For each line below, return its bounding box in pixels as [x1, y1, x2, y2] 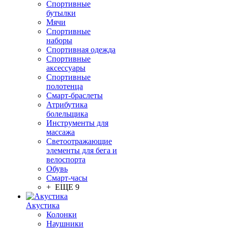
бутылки [46, 9, 76, 17]
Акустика [26, 201, 60, 210]
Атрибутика [46, 100, 88, 109]
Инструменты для [46, 119, 108, 127]
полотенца [46, 82, 83, 91]
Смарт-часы [46, 174, 88, 182]
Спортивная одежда [46, 45, 116, 54]
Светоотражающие [46, 137, 112, 146]
